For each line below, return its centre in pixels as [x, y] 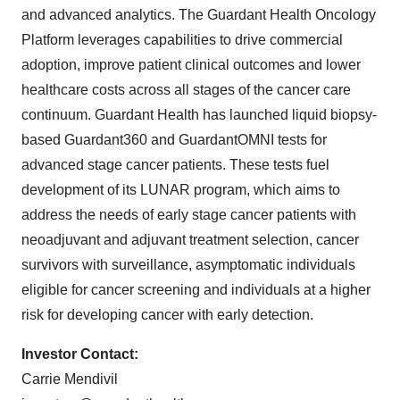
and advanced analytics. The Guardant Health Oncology [199, 15]
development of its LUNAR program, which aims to [181, 190]
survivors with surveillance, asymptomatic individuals [188, 265]
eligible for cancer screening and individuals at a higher [196, 290]
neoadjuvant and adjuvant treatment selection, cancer [190, 240]
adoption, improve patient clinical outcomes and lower [191, 65]
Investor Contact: [80, 354]
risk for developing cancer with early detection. [167, 315]
